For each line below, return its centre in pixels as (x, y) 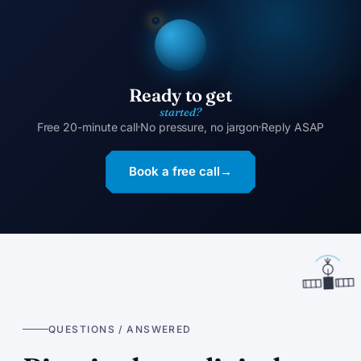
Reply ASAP (293, 127)
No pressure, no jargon (200, 127)
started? (180, 112)
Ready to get (180, 95)
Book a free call (174, 172)
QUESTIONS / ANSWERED (120, 329)
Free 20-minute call (87, 127)
